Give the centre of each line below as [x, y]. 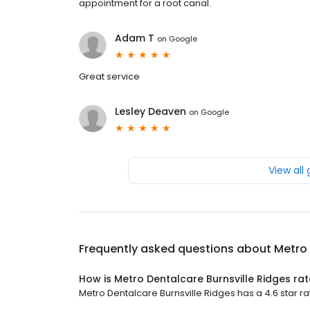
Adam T [135, 38]
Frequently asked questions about [176, 249]
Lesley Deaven [151, 112]
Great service [109, 77]
